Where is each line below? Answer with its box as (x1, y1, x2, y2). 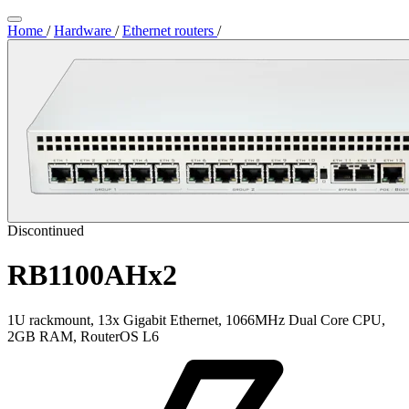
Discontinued (7, 223, 84, 238)
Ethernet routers (122, 23, 217, 38)
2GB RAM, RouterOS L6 (7, 328, 159, 344)
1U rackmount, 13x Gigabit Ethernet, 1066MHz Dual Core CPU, (7, 311, 385, 328)
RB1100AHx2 (7, 258, 177, 292)
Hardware (54, 23, 115, 38)
